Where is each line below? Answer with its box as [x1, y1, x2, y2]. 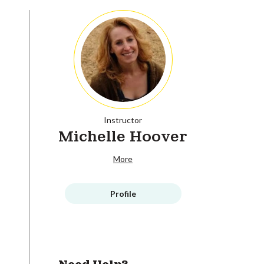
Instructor [104, 114, 142, 125]
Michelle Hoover [58, 127, 187, 146]
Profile [110, 188, 136, 199]
